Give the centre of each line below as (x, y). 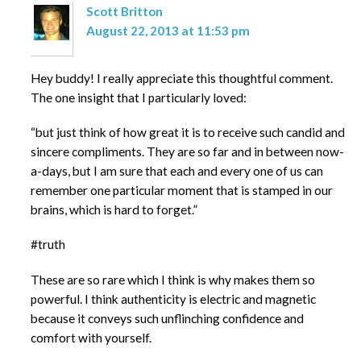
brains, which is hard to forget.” (114, 210)
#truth (48, 245)
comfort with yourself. (91, 337)
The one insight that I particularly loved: (138, 97)
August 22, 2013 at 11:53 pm (168, 30)
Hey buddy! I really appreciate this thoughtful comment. (181, 78)
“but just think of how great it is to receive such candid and (187, 133)
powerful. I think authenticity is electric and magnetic (173, 299)
